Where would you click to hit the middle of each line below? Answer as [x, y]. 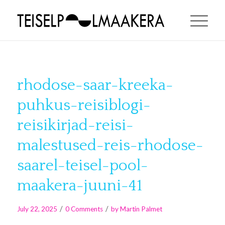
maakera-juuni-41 [79, 186]
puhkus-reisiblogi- [84, 105]
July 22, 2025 [37, 209]
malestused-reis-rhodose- [110, 146]
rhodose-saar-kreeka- [95, 85]
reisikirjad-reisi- [75, 126]
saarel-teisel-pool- [82, 166]
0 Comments [84, 209]
